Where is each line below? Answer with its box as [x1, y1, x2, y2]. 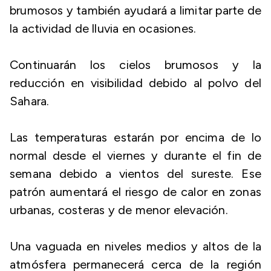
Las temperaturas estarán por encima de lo [10, 130, 261, 145]
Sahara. [10, 94, 53, 108]
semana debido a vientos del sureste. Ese [10, 166, 261, 181]
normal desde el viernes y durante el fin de [10, 148, 261, 163]
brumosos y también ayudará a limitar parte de [10, 3, 262, 18]
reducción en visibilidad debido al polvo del [10, 76, 261, 90]
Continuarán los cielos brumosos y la [10, 57, 261, 72]
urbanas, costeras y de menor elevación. [10, 203, 228, 217]
